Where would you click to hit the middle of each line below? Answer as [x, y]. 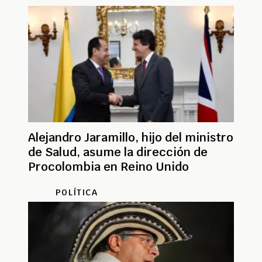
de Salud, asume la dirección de [118, 152]
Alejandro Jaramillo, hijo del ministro [131, 137]
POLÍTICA [77, 192]
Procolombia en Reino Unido [108, 166]
